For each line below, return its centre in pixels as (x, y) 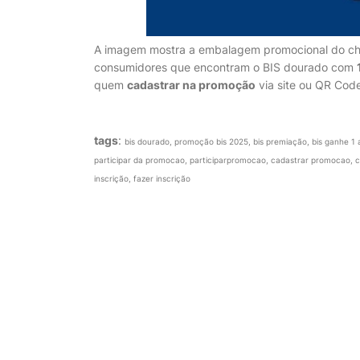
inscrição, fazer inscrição (142, 179)
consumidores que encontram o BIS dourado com (225, 67)
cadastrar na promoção (191, 85)
